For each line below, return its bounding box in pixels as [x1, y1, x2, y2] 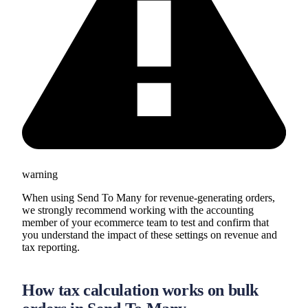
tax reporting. [22, 241, 80, 253]
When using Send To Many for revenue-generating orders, [22, 191, 275, 203]
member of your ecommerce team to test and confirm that [22, 216, 269, 228]
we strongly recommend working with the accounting [22, 203, 254, 216]
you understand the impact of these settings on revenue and [22, 228, 277, 241]
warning [22, 168, 58, 180]
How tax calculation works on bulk [22, 280, 259, 299]
